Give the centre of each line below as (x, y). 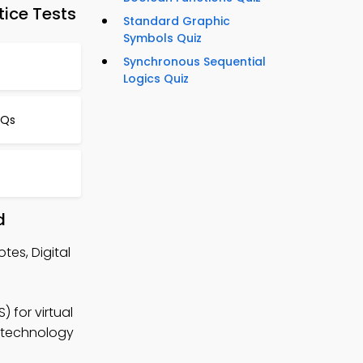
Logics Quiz (156, 79)
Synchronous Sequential (194, 62)
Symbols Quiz (162, 38)
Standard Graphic (177, 21)
